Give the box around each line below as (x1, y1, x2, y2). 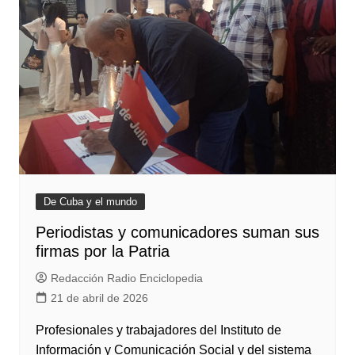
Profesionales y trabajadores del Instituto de (35, 323, 281, 337)
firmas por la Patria (35, 242, 170, 260)
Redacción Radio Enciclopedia (50, 272, 203, 284)
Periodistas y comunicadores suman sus (35, 223, 319, 241)
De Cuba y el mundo (43, 196, 137, 208)
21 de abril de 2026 (50, 292, 148, 304)
